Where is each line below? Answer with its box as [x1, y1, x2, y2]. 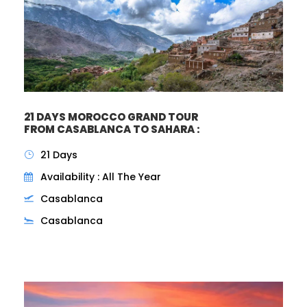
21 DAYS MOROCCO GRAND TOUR [24, 110, 198, 124]
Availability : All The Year [40, 170, 161, 184]
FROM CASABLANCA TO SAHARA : [24, 122, 202, 136]
